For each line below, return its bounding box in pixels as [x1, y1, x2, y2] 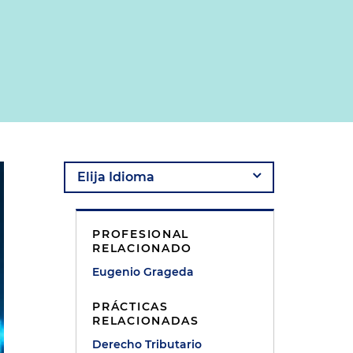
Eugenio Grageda [92, 265, 195, 279]
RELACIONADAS [92, 314, 199, 328]
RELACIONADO [92, 241, 193, 255]
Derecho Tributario [92, 337, 203, 351]
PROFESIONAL [92, 227, 190, 241]
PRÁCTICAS [92, 299, 169, 314]
